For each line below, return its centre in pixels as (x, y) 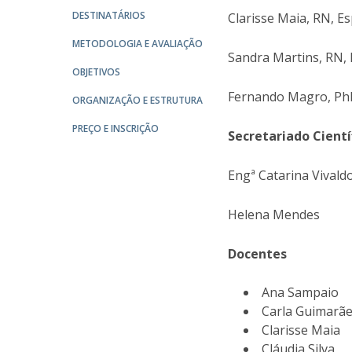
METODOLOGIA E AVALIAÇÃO (137, 44)
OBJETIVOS (96, 72)
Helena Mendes (274, 214)
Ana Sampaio (301, 292)
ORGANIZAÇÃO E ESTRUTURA (137, 100)
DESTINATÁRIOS (109, 15)
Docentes (258, 254)
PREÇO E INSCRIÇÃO (115, 128)
